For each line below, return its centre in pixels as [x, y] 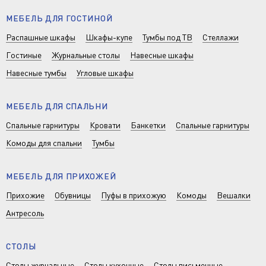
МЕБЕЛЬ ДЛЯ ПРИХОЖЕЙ [61, 176]
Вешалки [234, 195]
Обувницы [73, 195]
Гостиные [24, 55]
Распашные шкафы [41, 37]
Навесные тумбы [36, 73]
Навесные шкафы [162, 55]
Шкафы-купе [109, 37]
